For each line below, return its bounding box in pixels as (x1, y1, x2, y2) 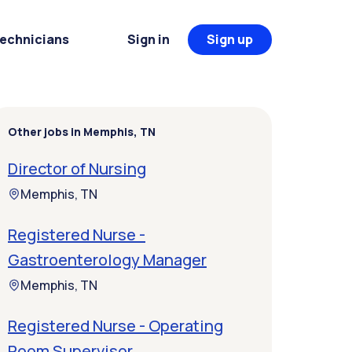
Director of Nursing (8, 158, 146, 179)
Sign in (127, 31, 170, 48)
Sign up (207, 31, 253, 48)
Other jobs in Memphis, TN (8, 124, 156, 139)
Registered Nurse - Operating (8, 315, 223, 336)
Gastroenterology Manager (8, 249, 207, 270)
